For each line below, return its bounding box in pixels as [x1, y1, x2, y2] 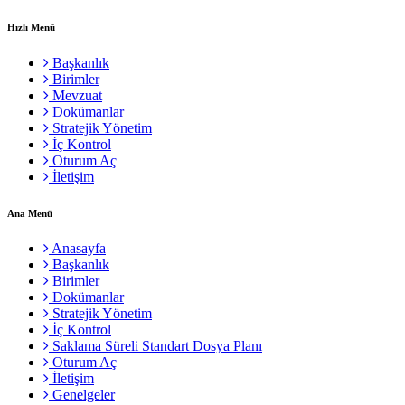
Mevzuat [49, 87, 102, 103]
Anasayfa [49, 240, 106, 257]
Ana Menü [7, 207, 52, 219]
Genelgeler [49, 387, 115, 403]
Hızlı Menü [7, 21, 55, 33]
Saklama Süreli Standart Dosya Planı [49, 338, 262, 354]
